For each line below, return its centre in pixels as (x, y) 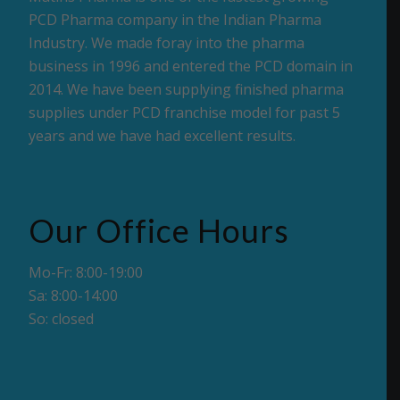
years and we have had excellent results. (162, 135)
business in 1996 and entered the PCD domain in (191, 66)
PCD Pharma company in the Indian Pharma (175, 19)
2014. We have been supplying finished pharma (187, 89)
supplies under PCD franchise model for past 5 (185, 112)
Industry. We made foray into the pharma (167, 42)
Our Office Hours (159, 231)
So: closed (62, 318)
